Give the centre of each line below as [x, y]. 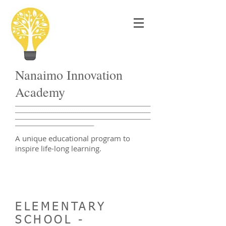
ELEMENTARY [61, 207]
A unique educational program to [73, 138]
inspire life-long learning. [58, 148]
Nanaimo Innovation [69, 75]
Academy [40, 92]
